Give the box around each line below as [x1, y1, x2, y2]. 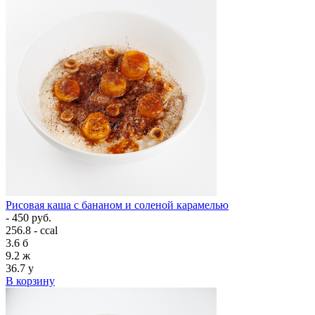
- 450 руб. [6, 212, 51, 224]
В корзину [6, 275, 55, 288]
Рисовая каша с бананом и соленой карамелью [6, 199, 229, 212]
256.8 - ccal [6, 224, 58, 237]
